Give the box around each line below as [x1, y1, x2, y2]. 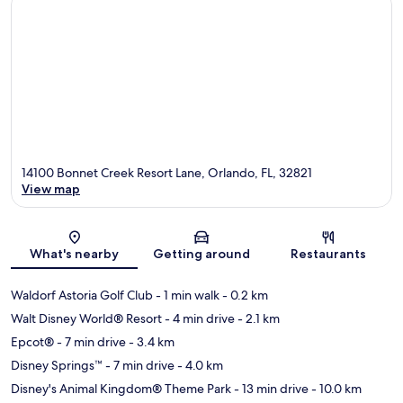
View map [22, 180, 80, 197]
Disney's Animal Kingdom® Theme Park [11, 380, 231, 397]
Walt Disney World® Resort [11, 309, 162, 327]
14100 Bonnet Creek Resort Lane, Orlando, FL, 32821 [22, 164, 312, 181]
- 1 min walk [153, 286, 219, 303]
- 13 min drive [231, 380, 309, 397]
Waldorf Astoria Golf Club [11, 286, 153, 303]
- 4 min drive [162, 309, 235, 327]
